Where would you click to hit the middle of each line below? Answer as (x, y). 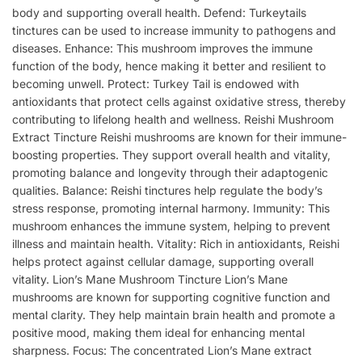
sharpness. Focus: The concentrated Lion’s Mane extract (162, 351)
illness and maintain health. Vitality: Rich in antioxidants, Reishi (176, 244)
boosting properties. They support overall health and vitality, (171, 155)
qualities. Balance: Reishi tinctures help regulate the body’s (167, 191)
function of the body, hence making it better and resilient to (169, 66)
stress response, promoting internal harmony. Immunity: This (171, 208)
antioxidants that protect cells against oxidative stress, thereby (179, 102)
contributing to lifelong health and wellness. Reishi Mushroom (173, 120)
